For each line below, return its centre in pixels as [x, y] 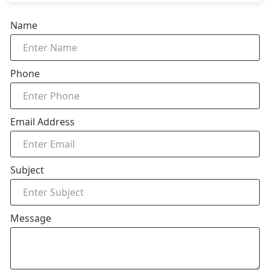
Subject [27, 170]
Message [31, 218]
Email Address [42, 122]
